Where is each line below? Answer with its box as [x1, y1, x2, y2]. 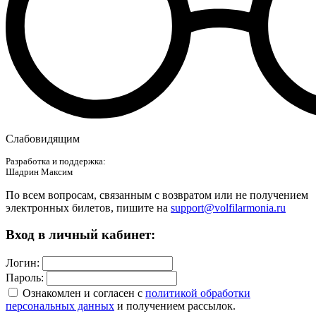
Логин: [6, 257, 39, 269]
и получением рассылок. [117, 300, 236, 312]
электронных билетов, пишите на [6, 201, 171, 214]
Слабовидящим [6, 132, 80, 145]
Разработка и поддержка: [6, 156, 106, 166]
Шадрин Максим [6, 166, 73, 177]
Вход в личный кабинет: [6, 227, 155, 243]
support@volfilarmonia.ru [171, 201, 286, 214]
